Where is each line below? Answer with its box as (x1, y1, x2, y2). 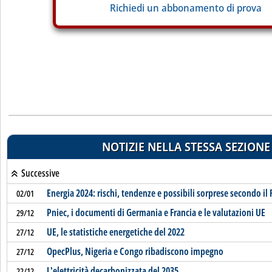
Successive (19, 166, 59, 180)
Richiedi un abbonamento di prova (110, 1, 262, 15)
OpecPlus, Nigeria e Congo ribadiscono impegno (46, 245, 223, 258)
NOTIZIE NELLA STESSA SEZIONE (101, 138, 270, 155)
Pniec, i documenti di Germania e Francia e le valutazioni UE (46, 206, 265, 219)
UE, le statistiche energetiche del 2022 (46, 225, 185, 239)
